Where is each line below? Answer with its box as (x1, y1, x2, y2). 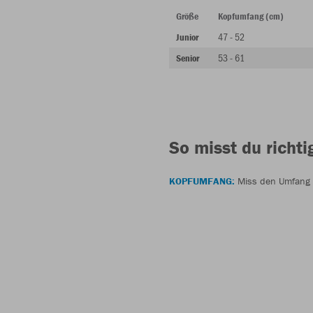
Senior (176, 51, 199, 64)
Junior (176, 30, 198, 43)
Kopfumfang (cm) (218, 9, 284, 22)
